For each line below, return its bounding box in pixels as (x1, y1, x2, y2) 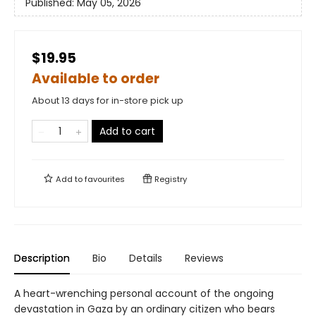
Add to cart (99, 124, 155, 139)
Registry (152, 174, 187, 186)
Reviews (185, 251, 224, 266)
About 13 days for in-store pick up (32, 94, 183, 108)
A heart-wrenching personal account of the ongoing (14, 286, 274, 301)
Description (14, 251, 70, 266)
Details (129, 251, 162, 266)
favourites (85, 174, 125, 186)
